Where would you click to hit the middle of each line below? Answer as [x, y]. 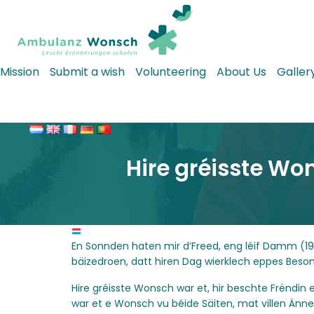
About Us [241, 72]
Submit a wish [87, 72]
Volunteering [171, 72]
